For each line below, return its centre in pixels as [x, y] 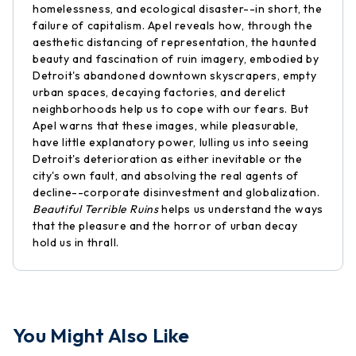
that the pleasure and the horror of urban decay [165, 226]
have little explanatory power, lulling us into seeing [171, 142]
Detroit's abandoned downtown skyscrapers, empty [175, 75]
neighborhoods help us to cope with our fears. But [171, 109]
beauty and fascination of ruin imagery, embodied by [176, 59]
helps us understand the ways [241, 209]
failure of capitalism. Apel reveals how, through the [173, 25]
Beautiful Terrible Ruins [96, 209]
